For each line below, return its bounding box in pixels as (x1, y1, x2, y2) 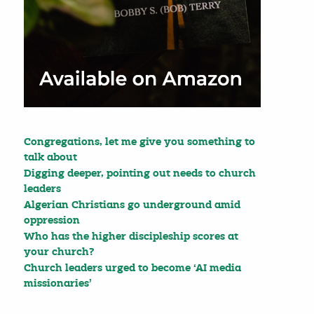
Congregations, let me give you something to (23, 137, 255, 148)
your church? (23, 247, 95, 258)
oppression (23, 215, 80, 226)
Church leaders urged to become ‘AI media (23, 263, 241, 274)
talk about (23, 152, 77, 163)
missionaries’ (23, 278, 92, 289)
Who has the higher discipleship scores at (23, 231, 238, 243)
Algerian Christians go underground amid (23, 200, 240, 211)
